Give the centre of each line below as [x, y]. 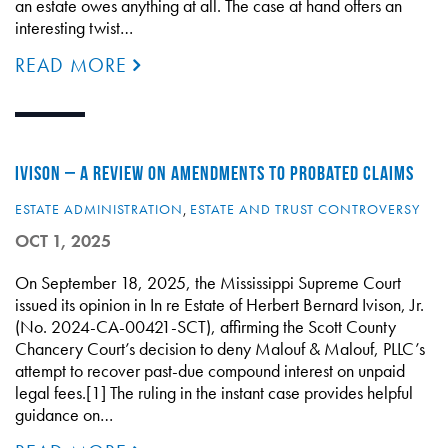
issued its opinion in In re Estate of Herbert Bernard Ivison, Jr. [219, 304]
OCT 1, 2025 [63, 240]
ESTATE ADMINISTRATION [99, 209]
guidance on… [64, 414]
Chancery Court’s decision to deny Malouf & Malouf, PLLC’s [220, 348]
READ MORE [74, 65]
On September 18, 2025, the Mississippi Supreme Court [208, 282]
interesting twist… [74, 27]
